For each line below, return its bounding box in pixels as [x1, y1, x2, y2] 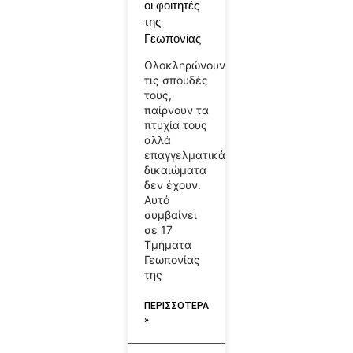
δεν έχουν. [143, 178, 201, 192]
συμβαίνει [143, 208, 197, 222]
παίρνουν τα [143, 103, 209, 117]
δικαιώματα [143, 163, 206, 177]
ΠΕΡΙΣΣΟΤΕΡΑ [143, 300, 209, 312]
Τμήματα [143, 238, 191, 252]
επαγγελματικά [143, 148, 225, 162]
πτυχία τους [143, 118, 207, 132]
